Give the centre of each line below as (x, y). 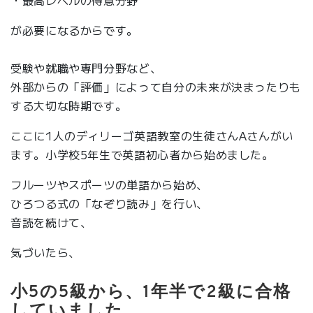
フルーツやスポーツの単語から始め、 (109, 185)
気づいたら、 (45, 253)
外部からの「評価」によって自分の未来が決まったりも (156, 87)
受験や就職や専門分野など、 (86, 68)
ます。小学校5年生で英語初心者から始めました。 (142, 155)
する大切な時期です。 (69, 106)
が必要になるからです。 (75, 30)
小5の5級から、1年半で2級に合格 (151, 292)
